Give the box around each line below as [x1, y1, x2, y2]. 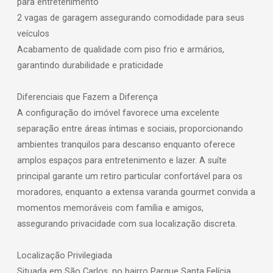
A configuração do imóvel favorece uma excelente [17, 108, 219, 119]
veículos [17, 29, 49, 40]
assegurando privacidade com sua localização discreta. [17, 219, 237, 230]
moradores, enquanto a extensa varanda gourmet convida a [17, 187, 255, 198]
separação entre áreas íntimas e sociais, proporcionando [17, 124, 243, 135]
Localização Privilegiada [17, 250, 112, 261]
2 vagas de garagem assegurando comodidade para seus [17, 13, 244, 24]
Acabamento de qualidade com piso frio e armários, [17, 44, 224, 55]
